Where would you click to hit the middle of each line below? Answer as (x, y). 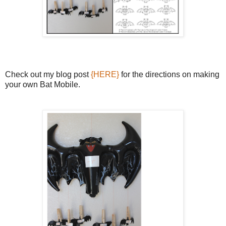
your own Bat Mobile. (43, 84)
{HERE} (105, 74)
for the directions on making (169, 74)
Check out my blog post (48, 74)
